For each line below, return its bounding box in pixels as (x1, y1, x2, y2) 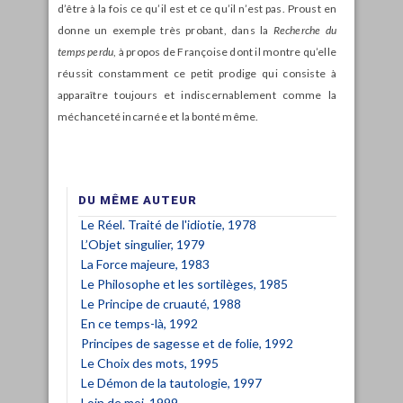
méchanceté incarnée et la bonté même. (58, 109, 259, 123)
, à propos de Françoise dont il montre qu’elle (113, 44, 337, 58)
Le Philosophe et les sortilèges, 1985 (81, 275, 288, 291)
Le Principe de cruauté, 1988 (81, 295, 241, 311)
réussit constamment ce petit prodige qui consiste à (58, 66, 336, 80)
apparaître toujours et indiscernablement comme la (58, 87, 336, 102)
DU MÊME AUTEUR (78, 193, 197, 207)
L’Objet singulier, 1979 (81, 236, 205, 252)
